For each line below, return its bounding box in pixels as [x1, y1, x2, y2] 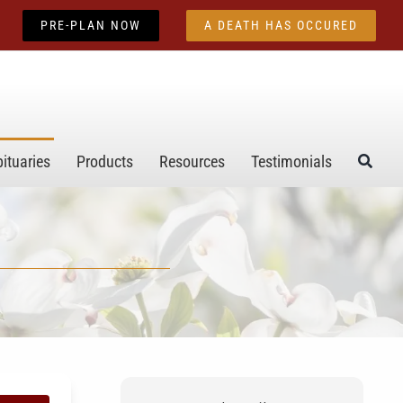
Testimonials [251, 151, 333, 171]
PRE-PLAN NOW [40, 17, 142, 32]
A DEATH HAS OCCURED [204, 17, 359, 32]
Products [76, 151, 134, 171]
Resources [159, 151, 226, 171]
